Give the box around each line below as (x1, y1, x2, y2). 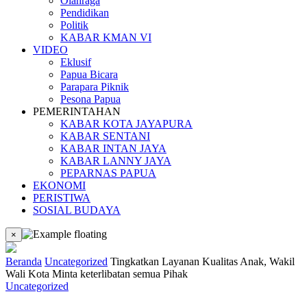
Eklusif (60, 56, 91, 68)
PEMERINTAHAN (33, 106, 121, 117)
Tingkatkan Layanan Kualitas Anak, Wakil (110, 256, 295, 267)
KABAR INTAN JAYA (60, 143, 167, 154)
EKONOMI (33, 180, 86, 191)
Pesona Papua (60, 93, 121, 105)
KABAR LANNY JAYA (60, 155, 171, 167)
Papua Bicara (60, 69, 118, 80)
